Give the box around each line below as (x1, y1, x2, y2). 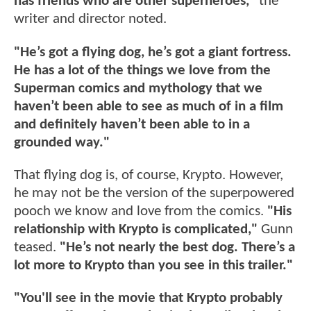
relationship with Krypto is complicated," (14, 222, 261, 237)
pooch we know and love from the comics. (14, 204, 267, 219)
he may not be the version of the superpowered (14, 186, 294, 201)
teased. (14, 240, 60, 255)
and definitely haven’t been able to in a (14, 117, 250, 132)
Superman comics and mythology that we (14, 81, 262, 96)
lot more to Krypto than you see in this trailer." (14, 258, 293, 274)
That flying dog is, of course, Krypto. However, (14, 168, 283, 183)
